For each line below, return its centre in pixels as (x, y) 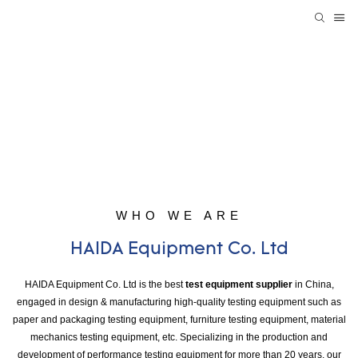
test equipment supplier (239, 284)
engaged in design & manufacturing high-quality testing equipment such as (179, 302)
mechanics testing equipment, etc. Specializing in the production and (179, 337)
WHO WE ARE (179, 215)
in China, (313, 284)
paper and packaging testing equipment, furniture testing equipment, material (179, 319)
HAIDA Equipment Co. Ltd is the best (105, 284)
